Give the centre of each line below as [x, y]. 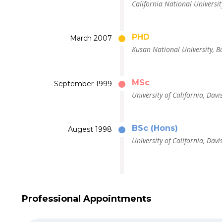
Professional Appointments [86, 199]
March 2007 [91, 38]
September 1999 [83, 84]
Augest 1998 [90, 129]
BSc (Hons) [155, 128]
